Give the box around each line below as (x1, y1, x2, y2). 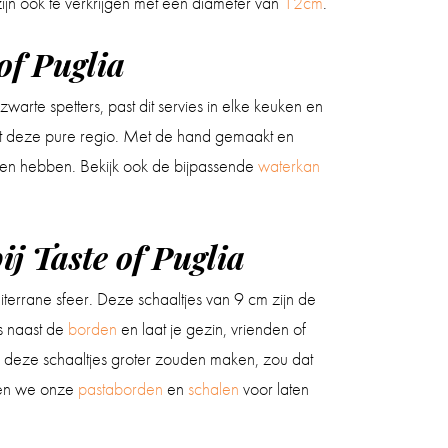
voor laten (239, 376, 309, 400)
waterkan (258, 153, 320, 177)
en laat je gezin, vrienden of (121, 316, 306, 340)
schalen (188, 376, 239, 400)
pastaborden (78, 376, 167, 400)
